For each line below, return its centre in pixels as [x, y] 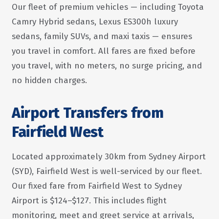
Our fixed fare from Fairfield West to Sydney [97, 186]
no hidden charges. [49, 80]
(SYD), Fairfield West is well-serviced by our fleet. [107, 171]
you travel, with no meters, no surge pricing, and [107, 66]
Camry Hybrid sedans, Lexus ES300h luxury [95, 22]
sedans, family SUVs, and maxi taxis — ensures [102, 36]
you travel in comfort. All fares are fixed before [104, 51]
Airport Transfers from [88, 113]
